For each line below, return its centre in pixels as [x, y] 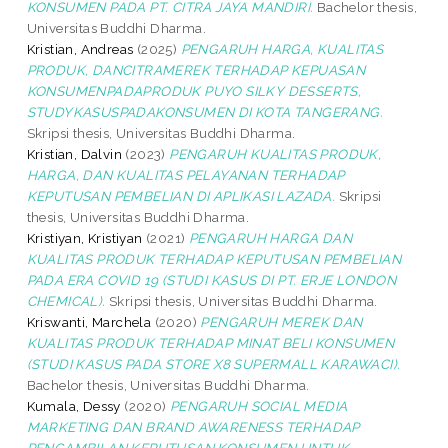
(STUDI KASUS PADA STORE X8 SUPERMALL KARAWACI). [213, 363]
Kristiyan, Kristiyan [84, 237]
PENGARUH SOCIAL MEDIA [259, 405]
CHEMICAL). [66, 300]
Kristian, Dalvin [74, 153]
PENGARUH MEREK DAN [281, 321]
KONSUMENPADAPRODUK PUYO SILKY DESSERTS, [194, 90]
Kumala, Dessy [73, 405]
